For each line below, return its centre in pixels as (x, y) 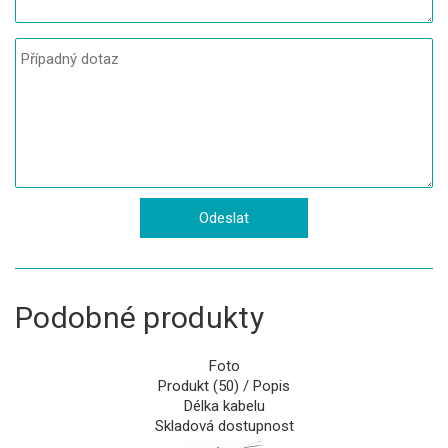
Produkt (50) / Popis (224, 386)
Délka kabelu (224, 406)
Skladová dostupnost (224, 426)
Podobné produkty (139, 318)
